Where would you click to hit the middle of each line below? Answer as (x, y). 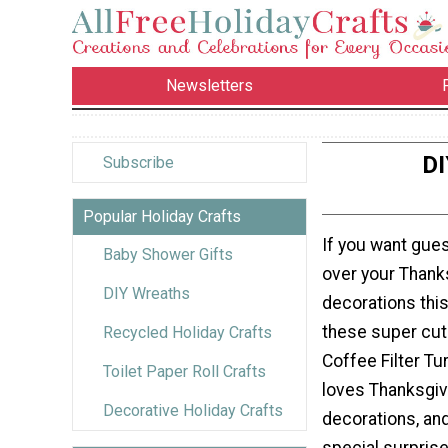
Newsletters (210, 86)
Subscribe (138, 162)
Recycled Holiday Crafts (187, 332)
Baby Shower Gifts (168, 254)
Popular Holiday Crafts (162, 216)
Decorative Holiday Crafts (193, 410)
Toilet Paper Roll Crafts (184, 371)
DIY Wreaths (146, 293)
